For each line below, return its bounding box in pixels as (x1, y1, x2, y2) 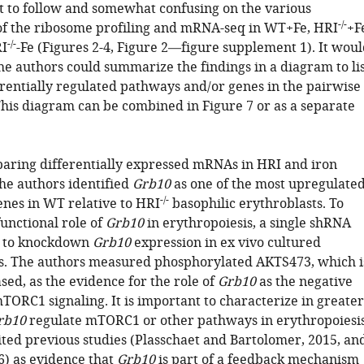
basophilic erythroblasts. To (168, 194, 344, 214)
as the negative (255, 272, 353, 292)
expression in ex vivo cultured (130, 233, 321, 253)
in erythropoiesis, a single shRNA (143, 214, 351, 233)
